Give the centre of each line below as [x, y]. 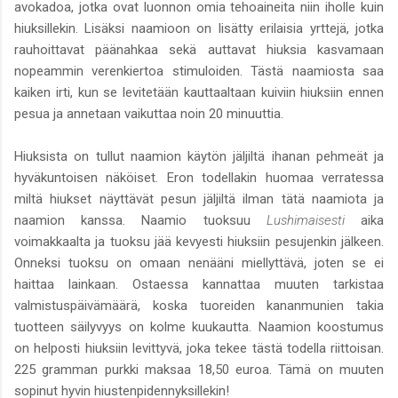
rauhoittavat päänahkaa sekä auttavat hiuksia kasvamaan [199, 50]
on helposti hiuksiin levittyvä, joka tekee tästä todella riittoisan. [199, 349]
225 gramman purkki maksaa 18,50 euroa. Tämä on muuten [199, 370]
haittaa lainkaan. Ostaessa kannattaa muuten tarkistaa [199, 285]
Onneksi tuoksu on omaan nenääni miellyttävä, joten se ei [199, 263]
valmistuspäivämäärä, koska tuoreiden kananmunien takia [199, 306]
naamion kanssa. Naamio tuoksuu [140, 221]
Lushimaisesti [314, 221]
